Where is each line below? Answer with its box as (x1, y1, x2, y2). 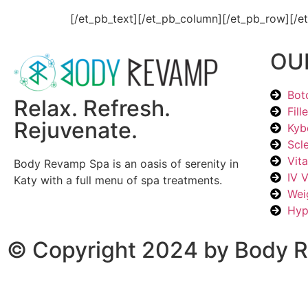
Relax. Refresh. (14, 94, 170, 122)
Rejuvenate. (14, 116, 137, 144)
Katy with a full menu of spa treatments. (14, 173, 222, 187)
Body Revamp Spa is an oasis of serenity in (14, 156, 239, 170)
